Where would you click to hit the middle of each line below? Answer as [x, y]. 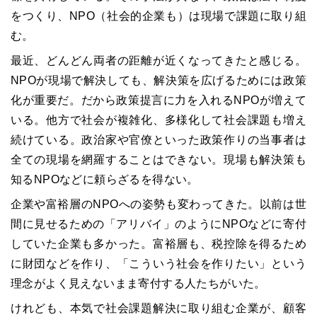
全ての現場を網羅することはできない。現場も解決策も [158, 160]
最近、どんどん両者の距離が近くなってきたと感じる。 [158, 60]
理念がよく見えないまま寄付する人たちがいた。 [138, 283]
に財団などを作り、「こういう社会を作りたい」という [158, 264]
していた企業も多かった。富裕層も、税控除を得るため [158, 244]
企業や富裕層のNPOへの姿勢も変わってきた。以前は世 [158, 204]
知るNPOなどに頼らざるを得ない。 [105, 179]
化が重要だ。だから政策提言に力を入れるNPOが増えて [158, 100]
